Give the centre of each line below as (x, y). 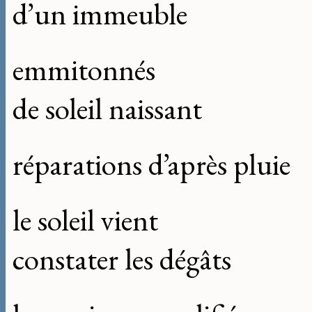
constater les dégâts (122, 259)
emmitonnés (84, 70)
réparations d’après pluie (151, 165)
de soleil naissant (107, 109)
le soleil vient (85, 220)
